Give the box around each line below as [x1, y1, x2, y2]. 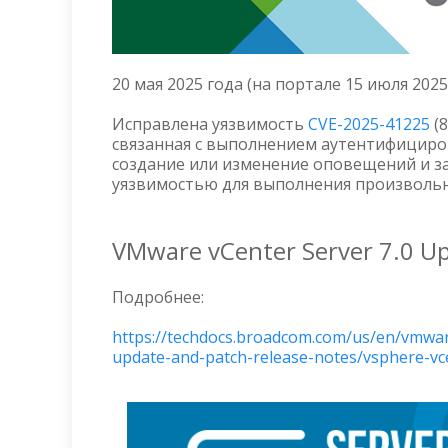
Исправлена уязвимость [112, 113, 308, 135]
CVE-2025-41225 [308, 113, 430, 135]
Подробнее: [112, 286, 204, 308]
